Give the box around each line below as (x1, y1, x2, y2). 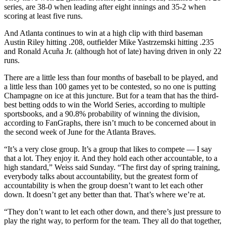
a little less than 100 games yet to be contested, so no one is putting (4, 82, 216, 91)
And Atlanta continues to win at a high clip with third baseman (4, 28, 203, 37)
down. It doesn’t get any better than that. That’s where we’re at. (4, 190, 205, 199)
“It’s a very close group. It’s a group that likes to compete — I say (4, 144, 212, 153)
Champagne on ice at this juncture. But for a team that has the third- (4, 91, 218, 100)
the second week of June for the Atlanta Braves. (4, 127, 156, 136)
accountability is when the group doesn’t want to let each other (4, 181, 203, 190)
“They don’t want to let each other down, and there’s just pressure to (4, 207, 221, 216)
